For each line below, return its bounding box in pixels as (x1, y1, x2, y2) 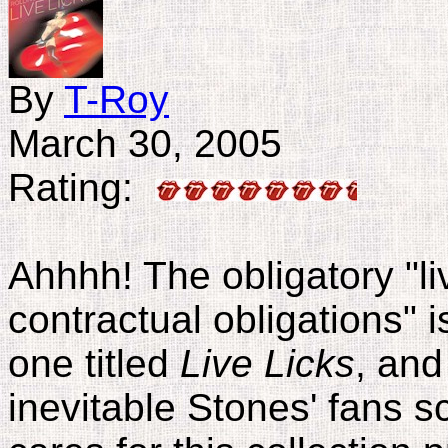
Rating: (8, 166, 155, 209)
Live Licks (180, 342, 355, 385)
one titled (8, 342, 180, 385)
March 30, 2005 (8, 122, 282, 165)
